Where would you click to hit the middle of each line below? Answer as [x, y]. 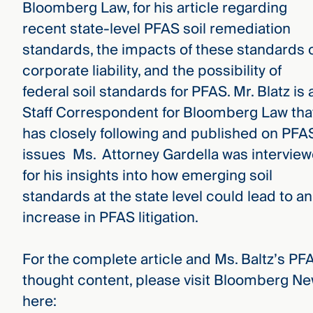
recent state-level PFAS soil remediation [156, 29]
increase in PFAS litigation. [110, 217]
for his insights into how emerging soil [147, 175]
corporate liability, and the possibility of [152, 71]
